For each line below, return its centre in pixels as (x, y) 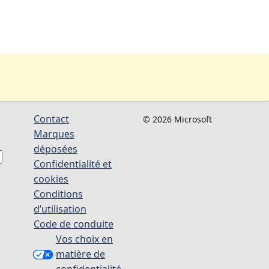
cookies (51, 179)
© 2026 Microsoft (177, 119)
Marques (54, 134)
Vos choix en (84, 239)
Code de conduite (74, 224)
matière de (80, 254)
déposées (56, 149)
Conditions (58, 194)
